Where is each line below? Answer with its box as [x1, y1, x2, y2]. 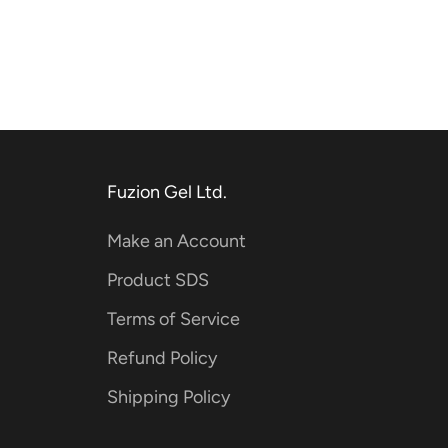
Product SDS [106, 268, 209, 291]
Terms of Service [106, 307, 240, 330]
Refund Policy [106, 346, 217, 369]
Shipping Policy [106, 385, 230, 408]
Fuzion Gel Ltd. [106, 180, 227, 203]
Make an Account [106, 229, 246, 252]
